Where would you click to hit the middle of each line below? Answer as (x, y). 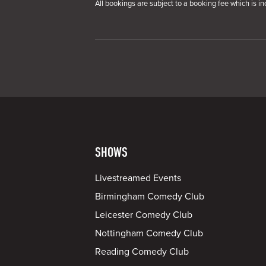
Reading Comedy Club (142, 252)
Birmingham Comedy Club (150, 197)
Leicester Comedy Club (144, 215)
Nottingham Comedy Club (149, 233)
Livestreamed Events (138, 178)
